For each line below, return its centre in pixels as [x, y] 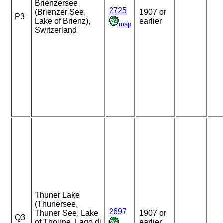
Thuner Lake [57, 195]
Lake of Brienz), [62, 21]
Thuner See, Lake [66, 213]
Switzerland [56, 30]
